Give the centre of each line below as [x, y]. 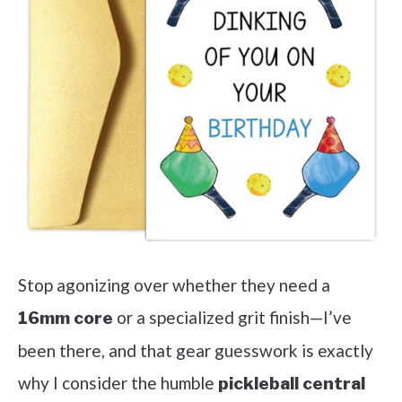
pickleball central [292, 384]
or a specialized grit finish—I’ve [232, 317]
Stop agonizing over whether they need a [174, 285]
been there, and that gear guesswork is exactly [196, 350]
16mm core [66, 318]
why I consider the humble [118, 383]
